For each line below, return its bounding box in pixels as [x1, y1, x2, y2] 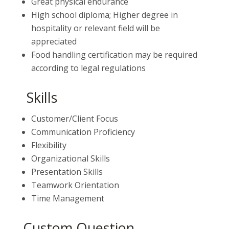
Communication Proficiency [31, 126, 135, 138]
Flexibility [31, 140, 66, 151]
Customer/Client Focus [31, 113, 118, 124]
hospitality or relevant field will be [31, 22, 160, 34]
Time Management [31, 193, 104, 204]
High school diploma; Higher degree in [31, 9, 178, 20]
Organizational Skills [31, 153, 110, 164]
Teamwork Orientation [31, 179, 119, 191]
